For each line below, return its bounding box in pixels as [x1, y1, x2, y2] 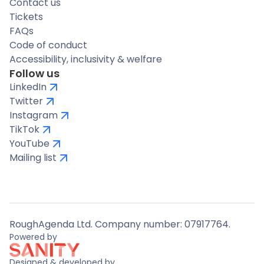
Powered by [9, 230, 57, 243]
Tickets [9, 9, 43, 24]
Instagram [9, 108, 58, 122]
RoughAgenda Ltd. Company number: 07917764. [9, 217, 230, 231]
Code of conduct [9, 38, 87, 52]
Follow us [9, 65, 60, 81]
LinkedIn [9, 80, 47, 94]
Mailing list [9, 150, 57, 164]
